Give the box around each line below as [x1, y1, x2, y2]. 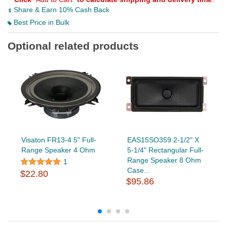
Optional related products [8, 40, 139, 52]
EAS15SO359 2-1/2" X [127, 136, 199, 144]
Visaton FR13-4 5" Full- [21, 136, 96, 144]
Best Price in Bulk [12, 18, 69, 27]
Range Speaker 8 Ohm [127, 156, 201, 165]
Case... [127, 166, 150, 175]
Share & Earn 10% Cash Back [12, 6, 109, 14]
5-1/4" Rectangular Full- [127, 146, 204, 155]
